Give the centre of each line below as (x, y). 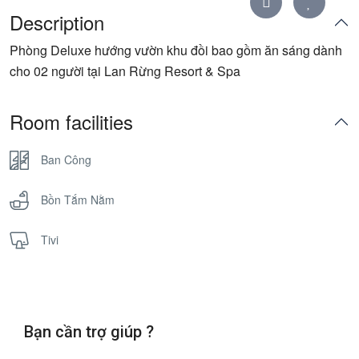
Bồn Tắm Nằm (78, 200)
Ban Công (66, 159)
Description (57, 22)
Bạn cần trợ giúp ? (89, 332)
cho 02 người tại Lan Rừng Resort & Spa (125, 71)
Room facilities (71, 121)
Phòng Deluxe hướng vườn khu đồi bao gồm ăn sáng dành (176, 50)
